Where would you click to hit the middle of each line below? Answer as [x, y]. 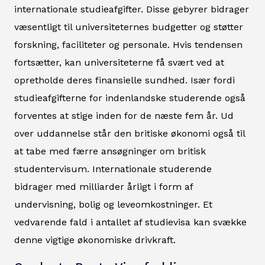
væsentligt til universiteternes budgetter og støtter [129, 27]
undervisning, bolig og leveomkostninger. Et [113, 204]
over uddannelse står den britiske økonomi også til [130, 133]
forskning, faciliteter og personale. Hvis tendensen [128, 44]
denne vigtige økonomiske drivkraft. [95, 240]
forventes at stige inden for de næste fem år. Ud [124, 115]
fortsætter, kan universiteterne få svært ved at [119, 62]
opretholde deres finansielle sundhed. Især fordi [125, 80]
